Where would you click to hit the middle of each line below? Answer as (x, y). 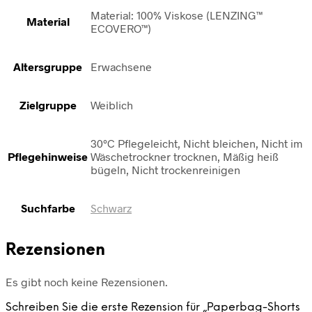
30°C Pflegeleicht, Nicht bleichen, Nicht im (196, 143)
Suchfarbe (48, 208)
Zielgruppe (48, 105)
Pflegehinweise (48, 157)
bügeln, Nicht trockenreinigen (165, 170)
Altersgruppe (48, 67)
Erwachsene (121, 67)
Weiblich (112, 105)
